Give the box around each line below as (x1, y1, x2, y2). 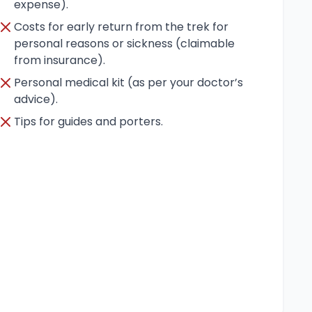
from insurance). (14, 52, 105, 68)
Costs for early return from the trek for (14, 19, 228, 35)
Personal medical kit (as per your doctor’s (14, 75, 243, 91)
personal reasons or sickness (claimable (14, 36, 235, 52)
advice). (14, 91, 58, 107)
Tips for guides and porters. (14, 114, 163, 130)
